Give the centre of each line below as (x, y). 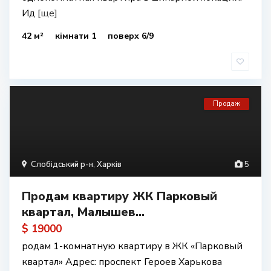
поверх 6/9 (131, 36)
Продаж (227, 104)
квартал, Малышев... (83, 212)
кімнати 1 (77, 36)
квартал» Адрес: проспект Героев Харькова (122, 262)
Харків (109, 165)
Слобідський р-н (62, 165)
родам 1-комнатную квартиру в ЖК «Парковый (132, 246)
